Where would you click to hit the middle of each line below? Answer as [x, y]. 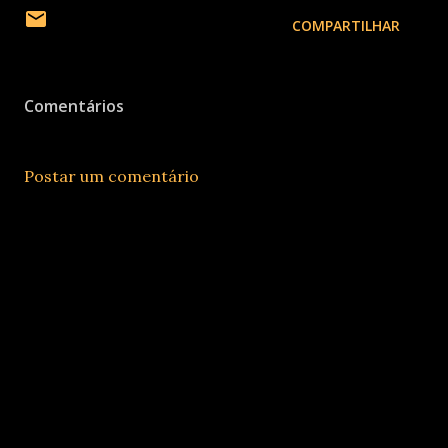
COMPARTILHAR [346, 25]
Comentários [74, 106]
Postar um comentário [111, 176]
